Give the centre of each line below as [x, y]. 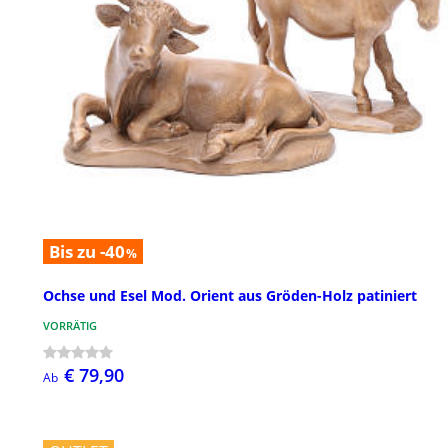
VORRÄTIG [70, 325]
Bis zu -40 [87, 252]
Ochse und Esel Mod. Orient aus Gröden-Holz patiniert [230, 295]
